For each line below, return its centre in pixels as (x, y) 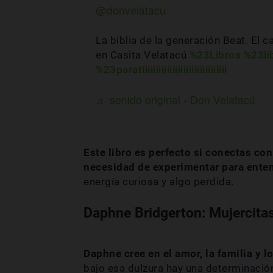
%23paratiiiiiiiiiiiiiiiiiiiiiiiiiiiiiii (161, 69)
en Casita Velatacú (143, 55)
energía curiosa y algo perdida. (159, 182)
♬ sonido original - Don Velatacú (175, 99)
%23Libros (215, 55)
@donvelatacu (131, 10)
